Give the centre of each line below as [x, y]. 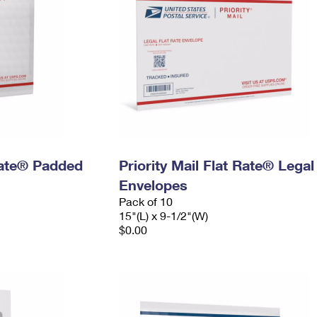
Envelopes [153, 185]
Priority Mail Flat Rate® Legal [216, 165]
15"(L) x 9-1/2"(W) [163, 215]
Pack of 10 [145, 201]
